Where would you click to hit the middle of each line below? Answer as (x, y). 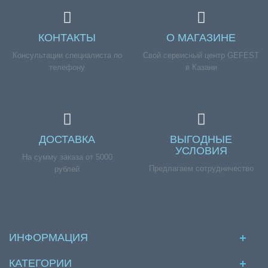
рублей (67, 169)
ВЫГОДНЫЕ (201, 139)
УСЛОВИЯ (201, 151)
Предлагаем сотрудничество (201, 168)
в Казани (201, 67)
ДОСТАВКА (67, 139)
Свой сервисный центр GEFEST (201, 55)
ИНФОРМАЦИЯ (48, 237)
